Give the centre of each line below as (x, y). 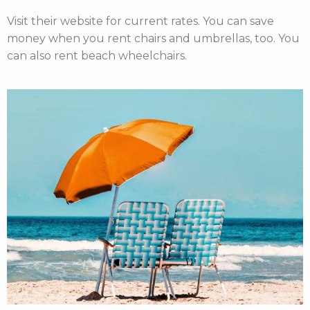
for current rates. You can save (189, 21)
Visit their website (55, 21)
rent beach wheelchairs (119, 56)
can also (30, 56)
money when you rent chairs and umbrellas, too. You (153, 38)
